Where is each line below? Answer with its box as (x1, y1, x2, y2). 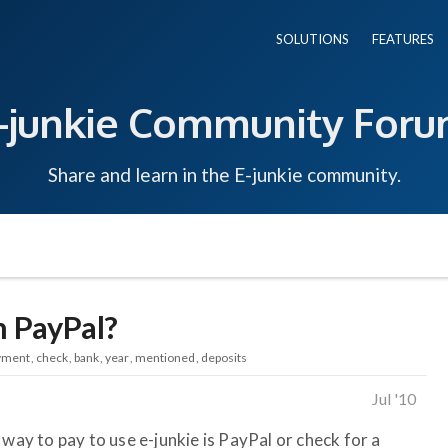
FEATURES (372, 31, 434, 47)
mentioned (135, 349, 195, 365)
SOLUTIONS (276, 31, 349, 47)
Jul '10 (372, 388, 416, 408)
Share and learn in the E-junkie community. (47, 162, 401, 186)
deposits (201, 349, 247, 365)
